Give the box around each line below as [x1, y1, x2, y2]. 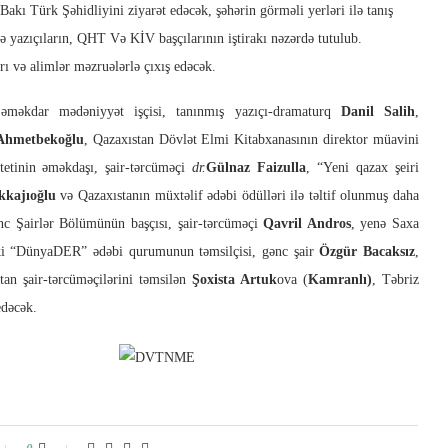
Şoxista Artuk [192, 272, 277, 288]
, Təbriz [372, 272, 419, 288]
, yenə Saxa [350, 216, 419, 232]
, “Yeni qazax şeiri [306, 160, 420, 176]
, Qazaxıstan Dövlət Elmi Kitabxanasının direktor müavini [83, 132, 420, 148]
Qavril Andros [263, 216, 351, 232]
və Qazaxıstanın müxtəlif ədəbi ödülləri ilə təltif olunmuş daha [55, 188, 419, 204]
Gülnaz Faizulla [206, 160, 307, 176]
